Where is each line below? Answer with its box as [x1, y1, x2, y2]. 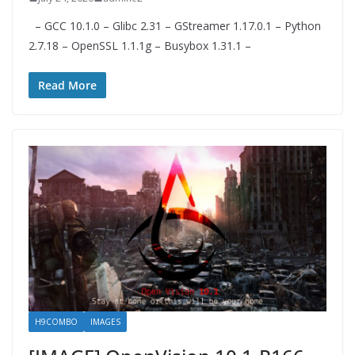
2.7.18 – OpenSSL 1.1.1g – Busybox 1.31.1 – [29, 37, 251, 53]
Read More [38, 77, 97, 93]
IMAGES [90, 315, 120, 327]
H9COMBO [35, 315, 78, 327]
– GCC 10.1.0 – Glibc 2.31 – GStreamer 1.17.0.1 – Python [29, 17, 321, 33]
